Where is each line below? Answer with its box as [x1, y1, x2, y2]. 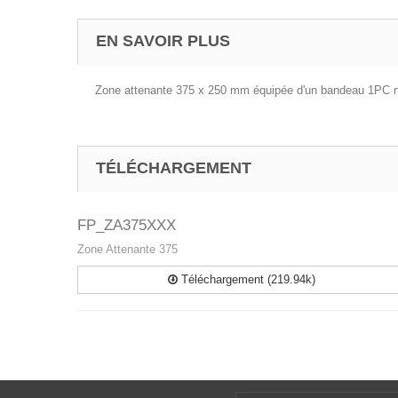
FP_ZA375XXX [77, 217, 176, 234]
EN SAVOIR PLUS [96, 32, 230, 50]
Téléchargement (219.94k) [177, 273, 315, 286]
